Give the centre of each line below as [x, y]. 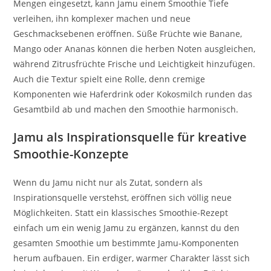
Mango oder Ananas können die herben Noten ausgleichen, [135, 48]
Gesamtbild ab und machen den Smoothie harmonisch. [126, 109]
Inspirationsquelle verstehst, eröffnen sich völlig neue [123, 197]
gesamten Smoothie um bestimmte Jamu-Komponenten [126, 243]
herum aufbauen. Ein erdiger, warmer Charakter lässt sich [132, 258]
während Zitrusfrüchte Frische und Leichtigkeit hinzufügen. [135, 64]
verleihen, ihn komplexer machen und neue [102, 18]
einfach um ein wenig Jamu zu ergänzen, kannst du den [127, 227]
